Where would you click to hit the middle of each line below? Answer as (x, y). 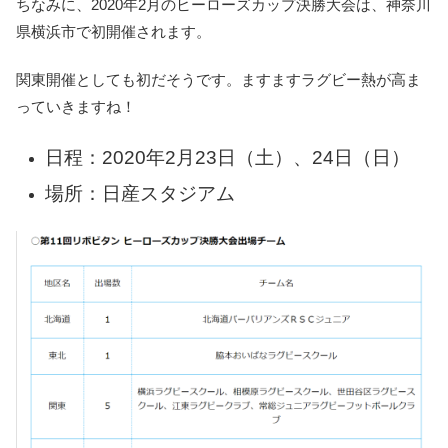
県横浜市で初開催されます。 (113, 31)
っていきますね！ (76, 106)
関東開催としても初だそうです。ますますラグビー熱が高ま (218, 79)
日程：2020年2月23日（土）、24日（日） (227, 157)
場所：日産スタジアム (140, 193)
